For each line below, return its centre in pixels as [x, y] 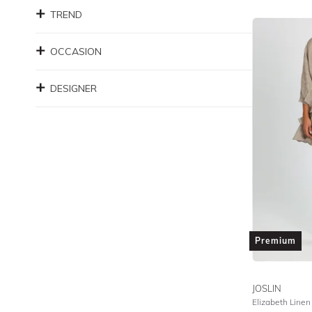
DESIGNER [73, 88]
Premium [275, 241]
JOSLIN [266, 288]
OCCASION [76, 52]
